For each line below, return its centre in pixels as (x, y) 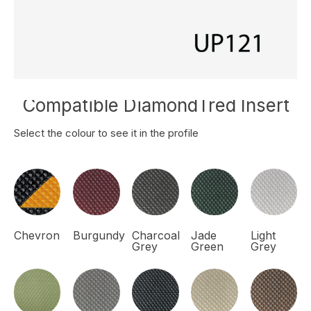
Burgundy (99, 236)
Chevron (37, 236)
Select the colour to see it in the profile (106, 133)
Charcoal (156, 236)
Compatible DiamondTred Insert (155, 105)
